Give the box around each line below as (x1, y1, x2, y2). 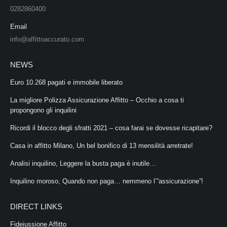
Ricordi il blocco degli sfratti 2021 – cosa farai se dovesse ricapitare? (10, 124, 212, 132)
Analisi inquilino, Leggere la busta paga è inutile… (10, 160, 156, 168)
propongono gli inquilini (10, 106, 77, 115)
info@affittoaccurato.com (10, 35, 84, 44)
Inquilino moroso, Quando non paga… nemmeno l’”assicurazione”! (10, 177, 203, 185)
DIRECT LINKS (10, 202, 62, 211)
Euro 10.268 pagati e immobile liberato (10, 79, 123, 87)
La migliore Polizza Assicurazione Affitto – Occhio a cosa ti (10, 96, 184, 104)
